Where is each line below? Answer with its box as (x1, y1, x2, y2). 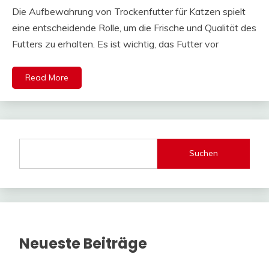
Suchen (189, 148, 219, 159)
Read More (25, 71, 68, 83)
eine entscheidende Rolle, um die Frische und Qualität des (12, 21, 256, 34)
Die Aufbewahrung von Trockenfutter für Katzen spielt (12, 5, 246, 17)
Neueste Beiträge (19, 234, 147, 254)
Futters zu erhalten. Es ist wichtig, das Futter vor (12, 37, 219, 50)
